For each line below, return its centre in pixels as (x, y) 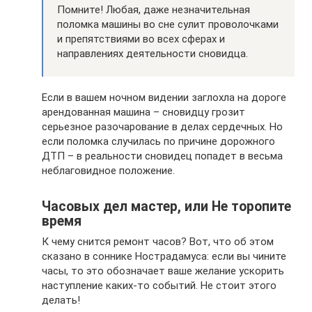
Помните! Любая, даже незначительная (154, 10)
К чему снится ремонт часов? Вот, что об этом (158, 242)
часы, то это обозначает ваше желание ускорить (163, 271)
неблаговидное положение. (108, 171)
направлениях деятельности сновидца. (153, 54)
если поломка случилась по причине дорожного (158, 142)
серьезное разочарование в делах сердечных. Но (162, 127)
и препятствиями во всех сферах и (141, 39)
